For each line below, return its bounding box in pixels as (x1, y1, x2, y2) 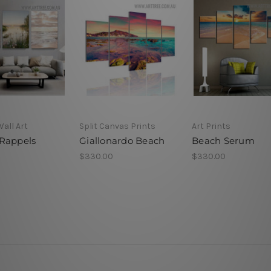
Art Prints (192, 120, 230, 131)
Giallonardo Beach (79, 134, 165, 146)
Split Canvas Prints (79, 120, 155, 131)
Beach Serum (192, 134, 255, 146)
